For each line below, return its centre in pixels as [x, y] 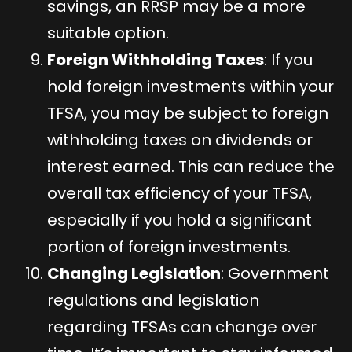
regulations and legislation [153, 300]
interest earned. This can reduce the [191, 166]
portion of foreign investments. [169, 246]
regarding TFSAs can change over [182, 326]
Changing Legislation [134, 273]
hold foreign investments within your [191, 86]
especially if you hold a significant [180, 220]
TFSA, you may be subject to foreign [188, 113]
